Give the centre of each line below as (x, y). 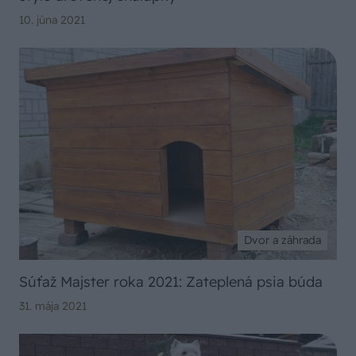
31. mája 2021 (53, 306)
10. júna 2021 (52, 20)
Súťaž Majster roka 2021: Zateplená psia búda (171, 281)
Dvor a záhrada (282, 240)
